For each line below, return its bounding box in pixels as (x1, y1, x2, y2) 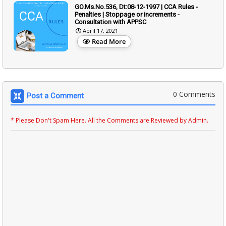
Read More (92, 36, 126, 46)
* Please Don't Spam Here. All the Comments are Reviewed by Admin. (11, 116, 208, 125)
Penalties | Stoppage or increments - (75, 10, 180, 18)
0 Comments (173, 89, 215, 99)
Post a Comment (27, 91, 84, 100)
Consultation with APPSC (75, 18, 146, 26)
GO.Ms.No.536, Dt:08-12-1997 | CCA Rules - (75, 3, 198, 11)
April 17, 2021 (83, 26, 118, 34)
